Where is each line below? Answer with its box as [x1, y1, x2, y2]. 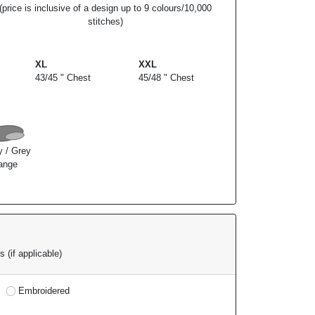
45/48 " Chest [139, 72, 195, 84]
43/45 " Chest [34, 72, 91, 84]
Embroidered [18, 285, 70, 296]
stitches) [88, 16, 124, 27]
